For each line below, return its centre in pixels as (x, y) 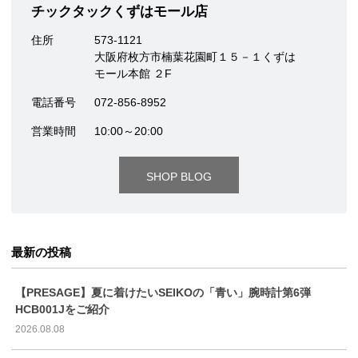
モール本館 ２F (133, 74)
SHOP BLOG (179, 177)
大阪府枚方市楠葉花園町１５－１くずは (195, 57)
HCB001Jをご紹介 (62, 310)
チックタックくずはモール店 (119, 12)
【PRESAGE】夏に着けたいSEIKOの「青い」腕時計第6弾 (169, 293)
